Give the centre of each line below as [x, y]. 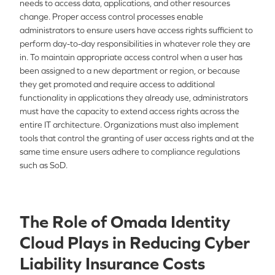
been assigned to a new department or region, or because [130, 71]
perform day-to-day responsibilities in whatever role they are [135, 44]
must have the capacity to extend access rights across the [130, 111]
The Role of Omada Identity [125, 222]
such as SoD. [44, 165]
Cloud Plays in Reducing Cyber [135, 242]
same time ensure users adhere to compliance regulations [130, 152]
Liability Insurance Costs [112, 263]
